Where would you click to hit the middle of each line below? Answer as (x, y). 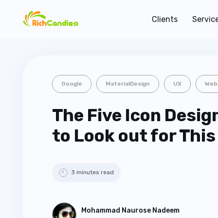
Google (72, 84)
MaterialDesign (128, 84)
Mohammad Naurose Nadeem (130, 210)
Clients (165, 19)
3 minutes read (92, 172)
